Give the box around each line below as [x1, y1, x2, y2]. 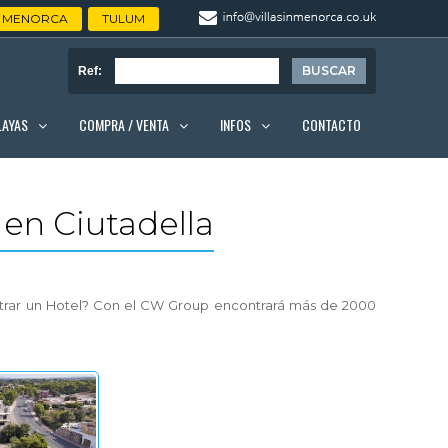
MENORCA [2, 10, 68, 26]
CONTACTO [302, 114, 361, 136]
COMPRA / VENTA [79, 113, 169, 135]
